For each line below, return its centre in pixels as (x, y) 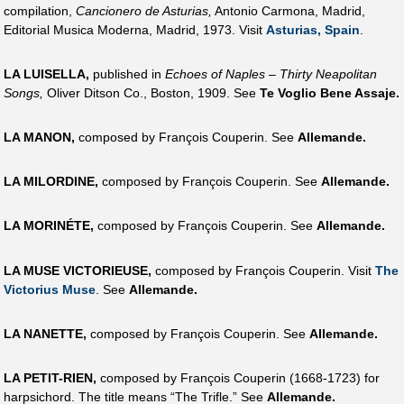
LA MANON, (39, 137)
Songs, (23, 92)
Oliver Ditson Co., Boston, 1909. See (151, 92)
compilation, (40, 10)
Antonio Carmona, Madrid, (289, 10)
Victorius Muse (50, 289)
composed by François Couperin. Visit (263, 270)
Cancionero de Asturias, (144, 10)
